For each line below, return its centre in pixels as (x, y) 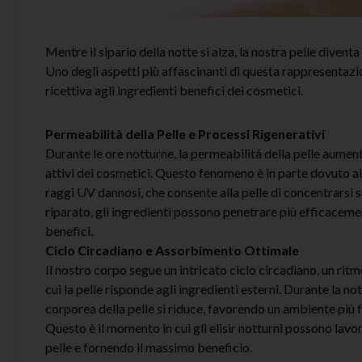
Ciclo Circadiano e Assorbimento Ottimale (172, 250)
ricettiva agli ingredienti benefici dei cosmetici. (174, 90)
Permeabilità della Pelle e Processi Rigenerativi (185, 133)
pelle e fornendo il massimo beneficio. (149, 347)
